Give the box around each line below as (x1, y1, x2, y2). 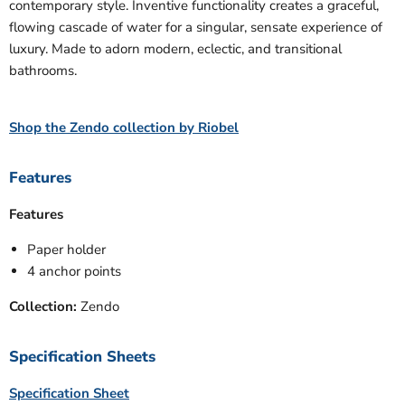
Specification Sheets (9, 346, 155, 368)
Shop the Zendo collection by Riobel (9, 118, 239, 137)
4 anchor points (27, 262, 121, 281)
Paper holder (27, 240, 106, 259)
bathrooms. (9, 61, 77, 80)
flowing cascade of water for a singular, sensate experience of (9, 18, 382, 37)
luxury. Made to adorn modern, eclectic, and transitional (9, 40, 342, 59)
